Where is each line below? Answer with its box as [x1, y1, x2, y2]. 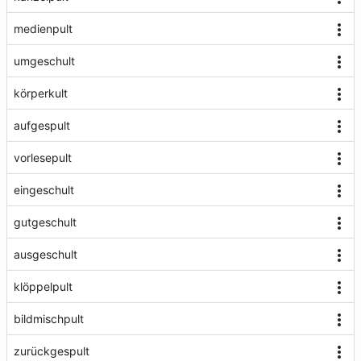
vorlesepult [14, 151, 72, 164]
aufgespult [14, 118, 70, 132]
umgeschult [14, 54, 75, 68]
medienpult [14, 22, 73, 35]
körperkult [14, 86, 68, 100]
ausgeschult [14, 247, 77, 261]
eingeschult [14, 183, 74, 197]
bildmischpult [14, 312, 84, 326]
